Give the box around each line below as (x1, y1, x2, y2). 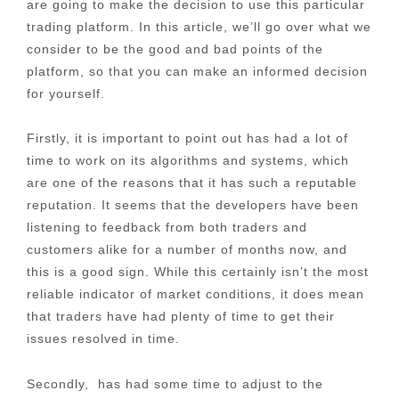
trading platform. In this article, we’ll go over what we (27, 19, 371, 34)
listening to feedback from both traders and (27, 220, 307, 235)
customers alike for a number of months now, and (27, 242, 347, 257)
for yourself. (27, 85, 105, 101)
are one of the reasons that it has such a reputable (27, 175, 357, 191)
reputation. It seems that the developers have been (27, 198, 359, 213)
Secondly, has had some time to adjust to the (27, 376, 323, 391)
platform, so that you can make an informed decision (27, 63, 368, 78)
